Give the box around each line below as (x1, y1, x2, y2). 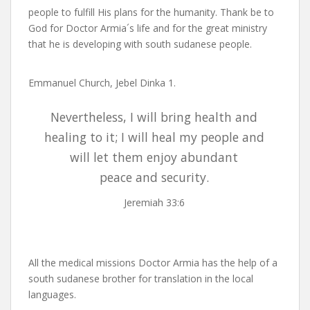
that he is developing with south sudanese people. (28, 37, 252, 51)
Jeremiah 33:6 (123, 195, 185, 209)
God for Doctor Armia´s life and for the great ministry (28, 21, 267, 35)
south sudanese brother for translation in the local (28, 272, 253, 286)
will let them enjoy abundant (70, 148, 239, 165)
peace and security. (99, 168, 209, 185)
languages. (28, 288, 76, 302)
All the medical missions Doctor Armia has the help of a (28, 256, 277, 270)
